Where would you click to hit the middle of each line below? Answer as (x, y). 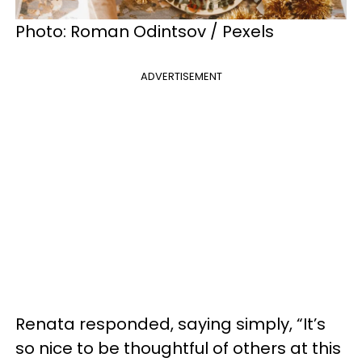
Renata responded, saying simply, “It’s (170, 324)
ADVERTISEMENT (181, 76)
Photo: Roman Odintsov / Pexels (147, 31)
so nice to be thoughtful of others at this (178, 348)
